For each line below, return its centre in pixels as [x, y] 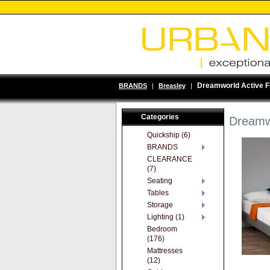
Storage [160, 205]
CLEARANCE [170, 159]
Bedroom [162, 229]
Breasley [172, 86]
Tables [158, 193]
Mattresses [165, 251]
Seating [160, 181]
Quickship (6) [169, 135]
